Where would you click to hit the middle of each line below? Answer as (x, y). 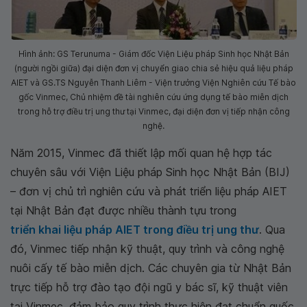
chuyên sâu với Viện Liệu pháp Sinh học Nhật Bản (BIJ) (150, 172)
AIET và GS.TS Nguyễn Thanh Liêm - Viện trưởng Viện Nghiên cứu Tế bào (153, 83)
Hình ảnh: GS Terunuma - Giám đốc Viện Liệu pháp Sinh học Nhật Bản (153, 54)
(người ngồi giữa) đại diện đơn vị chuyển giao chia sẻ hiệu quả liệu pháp (153, 68)
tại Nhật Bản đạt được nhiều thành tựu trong (123, 210)
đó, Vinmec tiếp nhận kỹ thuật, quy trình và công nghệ (147, 249)
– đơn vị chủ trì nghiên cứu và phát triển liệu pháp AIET (149, 191)
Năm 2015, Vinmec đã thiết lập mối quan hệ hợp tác (141, 153)
